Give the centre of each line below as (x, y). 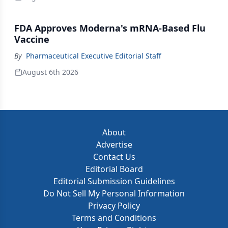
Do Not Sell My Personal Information (114, 193)
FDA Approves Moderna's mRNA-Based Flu (110, 28)
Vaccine (32, 39)
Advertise (114, 145)
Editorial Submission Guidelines (114, 181)
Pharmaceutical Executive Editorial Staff (94, 56)
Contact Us (114, 157)
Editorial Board (114, 169)
